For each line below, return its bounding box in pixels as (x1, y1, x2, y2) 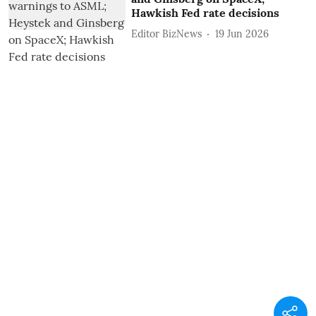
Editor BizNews (131, 27, 202, 40)
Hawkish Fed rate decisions (131, 6, 280, 20)
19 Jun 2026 (215, 27, 269, 40)
